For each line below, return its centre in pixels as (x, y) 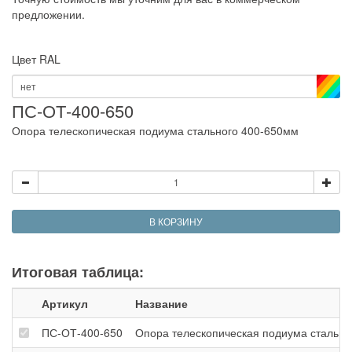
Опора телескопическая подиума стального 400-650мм (155, 130)
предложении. (48, 14)
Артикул (65, 303)
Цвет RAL (36, 59)
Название (161, 303)
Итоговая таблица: (78, 271)
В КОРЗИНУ (176, 221)
